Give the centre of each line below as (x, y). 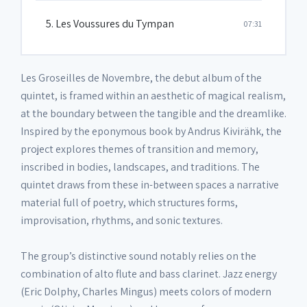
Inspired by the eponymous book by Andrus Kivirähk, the (151, 131)
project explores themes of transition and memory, (139, 149)
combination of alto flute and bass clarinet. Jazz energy (149, 274)
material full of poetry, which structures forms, (129, 202)
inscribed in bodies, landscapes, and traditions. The (140, 167)
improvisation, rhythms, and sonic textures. (122, 220)
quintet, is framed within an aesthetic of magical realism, (153, 96)
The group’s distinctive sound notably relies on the (138, 256)
